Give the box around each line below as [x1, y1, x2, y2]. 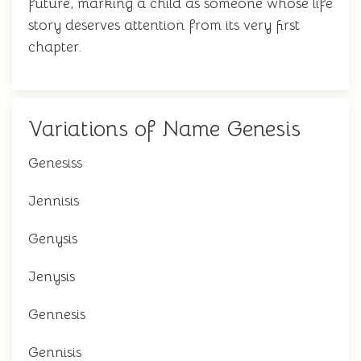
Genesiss [28, 154, 82, 172]
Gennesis [28, 305, 85, 323]
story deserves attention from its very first [28, 16, 300, 34]
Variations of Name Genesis [28, 115, 301, 143]
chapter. [28, 38, 81, 56]
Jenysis [28, 268, 75, 285]
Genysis [28, 230, 77, 247]
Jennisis [28, 192, 79, 210]
